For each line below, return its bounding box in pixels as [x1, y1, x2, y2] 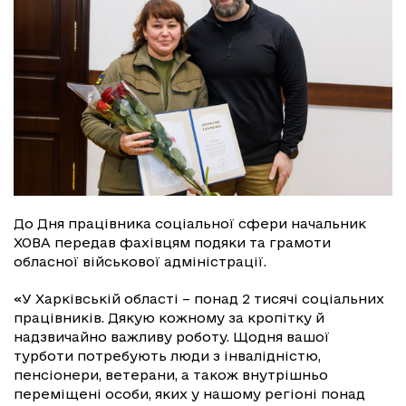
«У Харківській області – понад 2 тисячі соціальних [14, 290, 384, 306]
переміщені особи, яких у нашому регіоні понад [14, 385, 365, 401]
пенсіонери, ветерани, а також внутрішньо [14, 366, 328, 382]
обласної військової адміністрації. [14, 253, 266, 269]
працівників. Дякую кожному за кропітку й [14, 309, 324, 325]
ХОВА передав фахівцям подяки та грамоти [14, 234, 331, 250]
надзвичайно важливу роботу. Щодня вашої [14, 328, 330, 344]
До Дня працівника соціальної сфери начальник [14, 215, 366, 231]
